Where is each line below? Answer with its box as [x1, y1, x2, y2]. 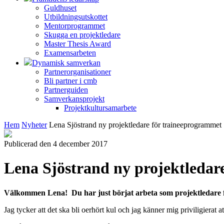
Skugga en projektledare [44, 30, 120, 39]
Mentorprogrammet [44, 21, 105, 30]
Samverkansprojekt [44, 94, 104, 103]
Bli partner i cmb [44, 76, 97, 85]
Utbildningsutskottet [44, 12, 107, 21]
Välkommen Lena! [4, 188, 69, 197]
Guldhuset [44, 3, 76, 12]
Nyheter [21, 120, 47, 129]
